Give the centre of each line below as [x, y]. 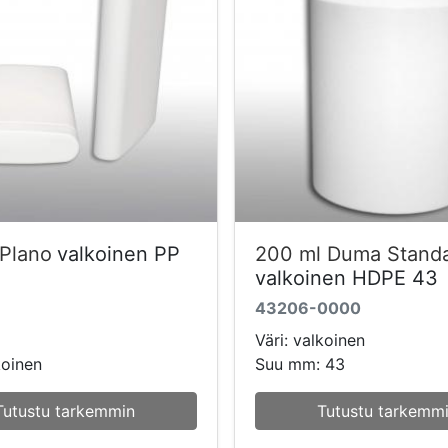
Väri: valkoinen [310, 339]
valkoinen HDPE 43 [347, 277]
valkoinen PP [118, 253]
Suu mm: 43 [300, 363]
